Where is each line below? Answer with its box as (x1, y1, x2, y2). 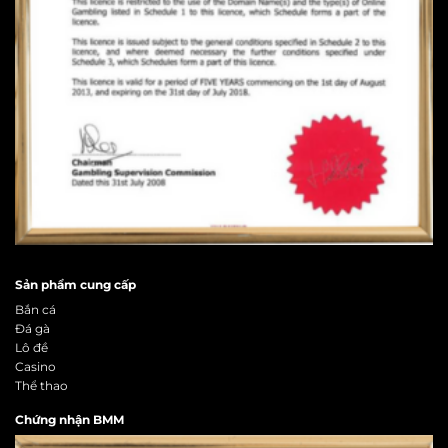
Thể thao (15, 377, 68, 393)
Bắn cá (15, 301, 56, 317)
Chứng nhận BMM (15, 412, 124, 428)
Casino (15, 358, 56, 374)
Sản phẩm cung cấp (15, 276, 136, 292)
